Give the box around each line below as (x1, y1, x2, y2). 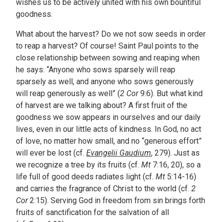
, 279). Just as (151, 148, 200, 158)
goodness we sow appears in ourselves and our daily (16, 112, 201, 122)
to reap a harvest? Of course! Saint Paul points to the (16, 41, 199, 51)
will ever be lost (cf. (16, 148, 86, 158)
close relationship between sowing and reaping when (16, 53, 200, 63)
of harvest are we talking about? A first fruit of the (16, 101, 187, 111)
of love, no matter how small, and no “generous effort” (16, 136, 202, 146)
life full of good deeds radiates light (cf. (16, 172, 156, 182)
